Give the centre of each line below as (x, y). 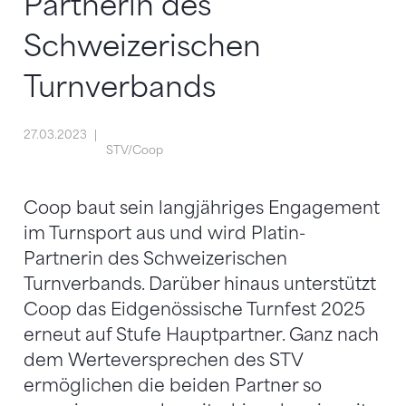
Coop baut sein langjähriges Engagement (202, 208)
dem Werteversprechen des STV (163, 360)
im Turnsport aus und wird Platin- (164, 233)
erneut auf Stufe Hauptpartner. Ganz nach (201, 334)
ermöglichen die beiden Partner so (173, 385)
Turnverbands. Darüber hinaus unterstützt (200, 284)
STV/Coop (134, 150)
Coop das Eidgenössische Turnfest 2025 (194, 309)
